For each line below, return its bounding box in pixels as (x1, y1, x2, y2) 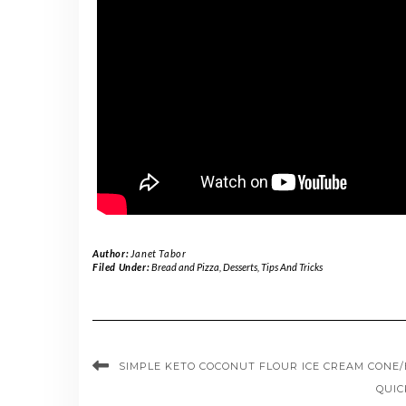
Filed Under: (92, 260, 151, 273)
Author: (92, 246, 130, 259)
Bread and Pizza (150, 260, 219, 273)
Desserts (222, 260, 257, 273)
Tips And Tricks (260, 260, 323, 273)
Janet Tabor (130, 246, 187, 259)
